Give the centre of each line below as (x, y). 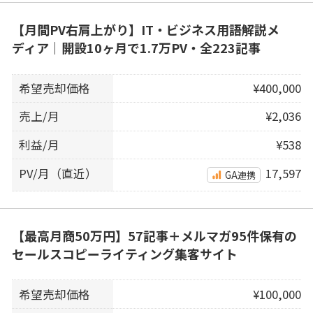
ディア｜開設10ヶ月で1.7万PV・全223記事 (136, 47)
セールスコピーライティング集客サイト (124, 253)
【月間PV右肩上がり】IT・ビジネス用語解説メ (145, 29)
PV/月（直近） (58, 173)
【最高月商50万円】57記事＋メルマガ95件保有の (154, 235)
